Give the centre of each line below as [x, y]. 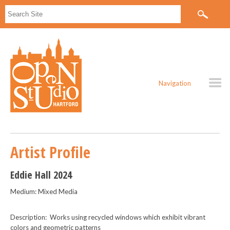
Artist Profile [50, 152]
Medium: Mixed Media [44, 191]
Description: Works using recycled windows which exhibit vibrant [108, 217]
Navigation [175, 83]
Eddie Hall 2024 [41, 175]
